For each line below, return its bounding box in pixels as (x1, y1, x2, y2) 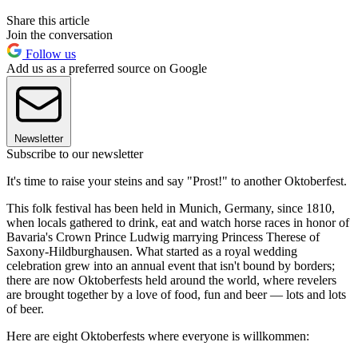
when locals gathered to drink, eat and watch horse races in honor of (6, 215, 349, 229)
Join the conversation (6, 27, 113, 42)
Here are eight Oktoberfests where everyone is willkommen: (6, 328, 309, 343)
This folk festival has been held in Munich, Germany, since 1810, (6, 201, 335, 215)
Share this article (6, 13, 89, 27)
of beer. (6, 301, 44, 316)
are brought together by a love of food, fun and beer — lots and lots (6, 287, 346, 301)
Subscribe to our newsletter (6, 146, 143, 161)
